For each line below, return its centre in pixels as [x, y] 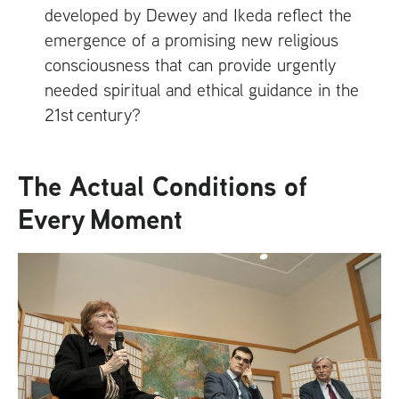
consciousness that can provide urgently [190, 65]
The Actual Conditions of [163, 185]
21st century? [93, 115]
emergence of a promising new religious [191, 40]
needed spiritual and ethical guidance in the [202, 90]
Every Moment [100, 218]
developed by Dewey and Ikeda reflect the [198, 15]
